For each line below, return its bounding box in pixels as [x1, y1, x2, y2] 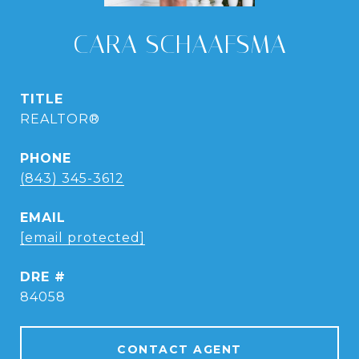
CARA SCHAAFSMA [72, 29, 287, 59]
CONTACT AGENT [117, 342, 242, 357]
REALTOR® [20, 111, 100, 127]
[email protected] [20, 230, 145, 245]
